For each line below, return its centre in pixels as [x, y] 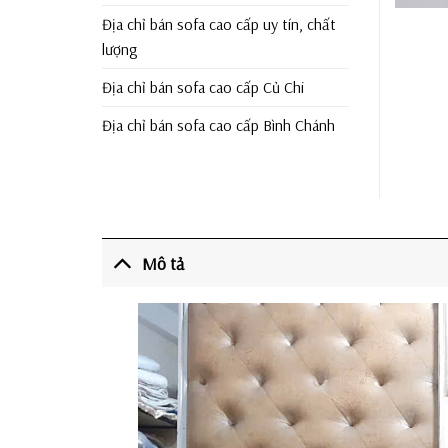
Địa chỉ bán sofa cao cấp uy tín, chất [219, 24]
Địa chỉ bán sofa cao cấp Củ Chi [203, 87]
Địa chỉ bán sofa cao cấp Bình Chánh [218, 125]
